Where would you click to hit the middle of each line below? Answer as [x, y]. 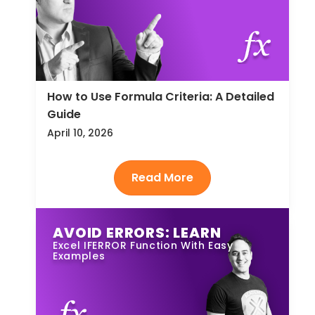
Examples [79, 256]
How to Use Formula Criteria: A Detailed [161, 97]
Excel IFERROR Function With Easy [143, 245]
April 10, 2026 [81, 133]
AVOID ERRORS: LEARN [137, 232]
